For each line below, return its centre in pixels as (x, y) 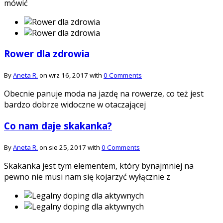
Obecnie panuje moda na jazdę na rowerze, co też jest (104, 94)
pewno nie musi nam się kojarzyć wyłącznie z (87, 176)
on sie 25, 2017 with (70, 147)
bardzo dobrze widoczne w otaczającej (75, 105)
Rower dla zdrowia (47, 54)
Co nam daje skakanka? (58, 125)
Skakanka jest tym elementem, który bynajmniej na (99, 166)
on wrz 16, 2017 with (71, 75)
